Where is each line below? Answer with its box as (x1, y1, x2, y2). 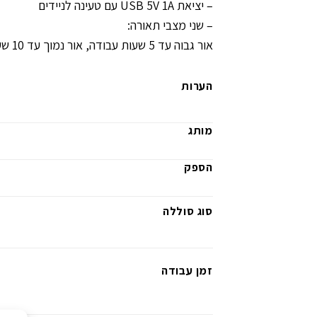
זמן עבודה (161, 263, 213, 279)
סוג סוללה (162, 203, 213, 219)
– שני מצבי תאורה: (127, 16, 213, 33)
